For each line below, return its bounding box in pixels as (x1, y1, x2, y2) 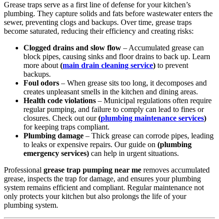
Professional (4, 165, 44, 174)
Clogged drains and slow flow (23, 43, 121, 52)
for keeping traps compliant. (23, 122, 109, 131)
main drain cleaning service (63, 61, 153, 69)
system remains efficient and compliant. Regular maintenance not (4, 183, 204, 192)
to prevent (155, 61, 188, 69)
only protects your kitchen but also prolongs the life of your (4, 192, 186, 200)
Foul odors (23, 78, 59, 87)
